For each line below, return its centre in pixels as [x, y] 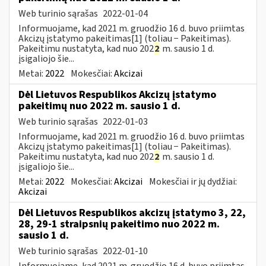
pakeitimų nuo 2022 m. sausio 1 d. [99, 106]
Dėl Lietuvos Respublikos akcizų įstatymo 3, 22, [132, 213]
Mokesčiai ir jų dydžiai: [193, 181]
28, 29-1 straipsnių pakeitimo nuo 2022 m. [119, 224]
